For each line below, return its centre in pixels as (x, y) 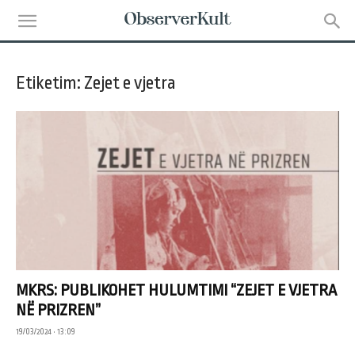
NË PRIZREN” (58, 311)
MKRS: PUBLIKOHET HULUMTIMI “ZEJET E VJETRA (176, 291)
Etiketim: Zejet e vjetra (96, 83)
